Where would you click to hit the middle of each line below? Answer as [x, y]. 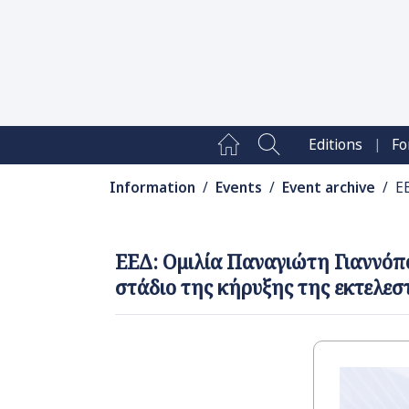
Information [152, 188]
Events [238, 188]
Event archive [328, 188]
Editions [336, 145]
